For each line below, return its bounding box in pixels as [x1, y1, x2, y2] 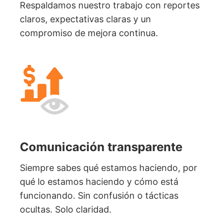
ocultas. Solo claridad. [20, 204, 111, 215]
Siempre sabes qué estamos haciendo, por [20, 162, 197, 173]
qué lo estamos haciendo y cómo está [20, 176, 178, 187]
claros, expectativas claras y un [20, 13, 151, 24]
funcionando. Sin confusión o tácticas [20, 190, 178, 201]
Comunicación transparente [20, 139, 182, 154]
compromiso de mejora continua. [20, 27, 158, 38]
